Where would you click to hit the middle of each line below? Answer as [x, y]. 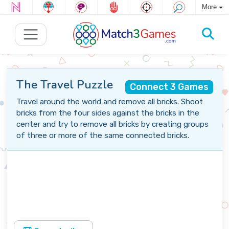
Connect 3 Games [169, 87]
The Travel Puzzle [64, 85]
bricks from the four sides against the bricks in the [108, 113]
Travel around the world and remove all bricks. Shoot [109, 102]
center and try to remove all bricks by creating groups [112, 124]
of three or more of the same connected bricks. [102, 135]
